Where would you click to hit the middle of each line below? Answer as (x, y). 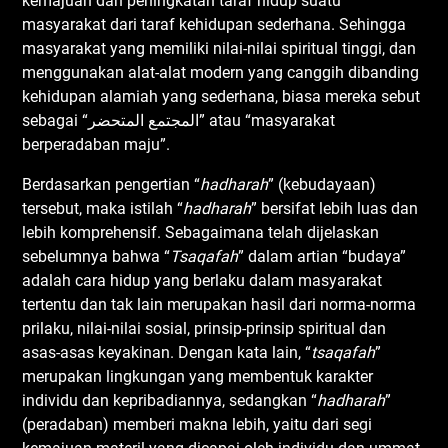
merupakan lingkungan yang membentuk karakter (198, 376)
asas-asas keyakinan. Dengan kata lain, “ (167, 352)
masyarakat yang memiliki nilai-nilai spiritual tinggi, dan (219, 48)
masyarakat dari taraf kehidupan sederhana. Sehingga (214, 24)
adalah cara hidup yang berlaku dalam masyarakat (202, 280)
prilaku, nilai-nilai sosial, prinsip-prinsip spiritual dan (204, 328)
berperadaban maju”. (100, 144)
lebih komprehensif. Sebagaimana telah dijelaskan (201, 232)
